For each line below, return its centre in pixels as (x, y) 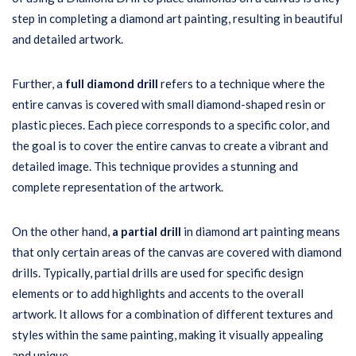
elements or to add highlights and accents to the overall (158, 293)
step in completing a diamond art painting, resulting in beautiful (177, 18)
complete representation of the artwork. (118, 187)
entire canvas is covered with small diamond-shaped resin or (169, 104)
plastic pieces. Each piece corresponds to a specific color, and (171, 125)
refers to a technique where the (242, 83)
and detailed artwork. (68, 39)
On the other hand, (62, 231)
